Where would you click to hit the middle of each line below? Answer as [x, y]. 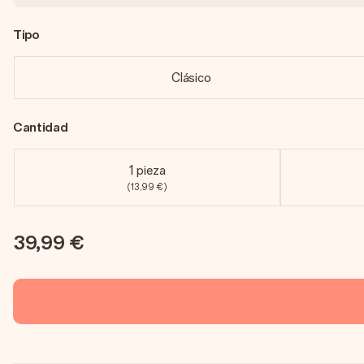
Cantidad [41, 127]
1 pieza [147, 170]
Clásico [191, 78]
